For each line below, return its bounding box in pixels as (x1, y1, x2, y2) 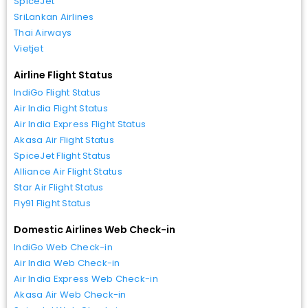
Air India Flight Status (14, 101, 108, 115)
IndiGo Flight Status (14, 85, 101, 99)
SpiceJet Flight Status (14, 148, 111, 162)
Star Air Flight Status (14, 180, 104, 194)
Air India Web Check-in (14, 256, 120, 269)
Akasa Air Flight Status (14, 133, 114, 146)
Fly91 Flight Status (14, 196, 91, 210)
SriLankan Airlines (14, 10, 94, 23)
